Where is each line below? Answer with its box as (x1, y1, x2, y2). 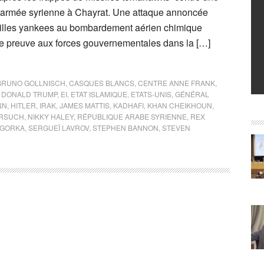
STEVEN (162, 123, 190, 133)
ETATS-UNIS (131, 89, 171, 99)
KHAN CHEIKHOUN (147, 100, 212, 110)
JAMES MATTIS (60, 100, 110, 110)
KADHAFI (113, 100, 144, 110)
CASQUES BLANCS (69, 78, 134, 88)
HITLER (11, 100, 36, 110)
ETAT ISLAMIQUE (71, 89, 127, 99)
